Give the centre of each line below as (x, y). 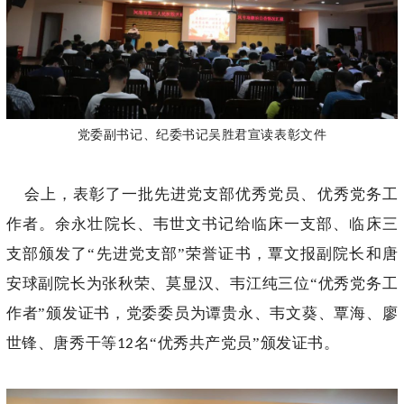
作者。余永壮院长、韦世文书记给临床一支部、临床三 (202, 224)
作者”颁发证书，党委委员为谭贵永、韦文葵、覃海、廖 (202, 313)
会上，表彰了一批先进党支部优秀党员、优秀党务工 (202, 194)
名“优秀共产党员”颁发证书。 (237, 343)
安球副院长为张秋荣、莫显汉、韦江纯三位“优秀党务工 (202, 283)
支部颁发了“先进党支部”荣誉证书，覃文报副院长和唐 (202, 253)
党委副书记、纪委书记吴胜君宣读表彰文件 (202, 134)
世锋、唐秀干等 (61, 343)
